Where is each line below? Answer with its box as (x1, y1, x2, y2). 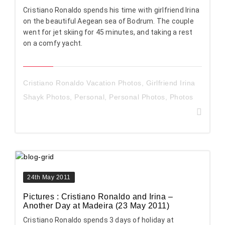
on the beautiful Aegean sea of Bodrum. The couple (23, 17, 194, 25)
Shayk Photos (23, 92, 70, 101)
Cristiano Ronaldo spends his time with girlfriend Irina (23, 6, 200, 14)
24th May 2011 (27, 173, 71, 181)
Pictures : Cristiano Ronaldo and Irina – (23, 192, 173, 201)
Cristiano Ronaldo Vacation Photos (23, 78, 142, 87)
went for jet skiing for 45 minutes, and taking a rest (23, 28, 193, 36)
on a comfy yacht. (23, 39, 83, 47)
